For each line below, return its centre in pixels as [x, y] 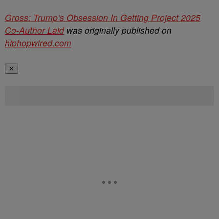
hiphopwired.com [38, 43]
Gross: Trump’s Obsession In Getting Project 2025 [103, 18]
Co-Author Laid [34, 30]
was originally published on [118, 30]
